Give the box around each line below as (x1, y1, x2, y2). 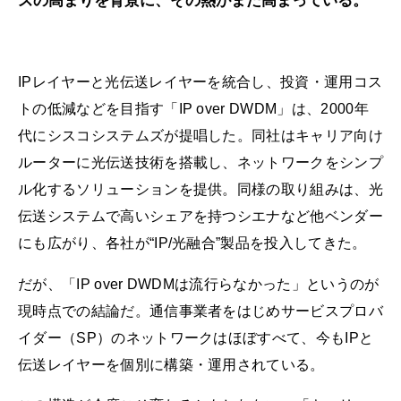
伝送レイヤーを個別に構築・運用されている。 (18, 356, 325, 372)
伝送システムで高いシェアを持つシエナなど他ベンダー (18, 209, 384, 225)
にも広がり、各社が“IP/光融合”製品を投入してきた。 (18, 235, 367, 252)
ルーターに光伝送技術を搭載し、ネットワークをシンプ (18, 155, 383, 171)
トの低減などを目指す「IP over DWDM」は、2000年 (18, 101, 369, 117)
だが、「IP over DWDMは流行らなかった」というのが (18, 276, 380, 292)
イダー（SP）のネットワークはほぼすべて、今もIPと (18, 329, 374, 346)
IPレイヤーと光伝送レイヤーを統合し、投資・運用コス (18, 74, 383, 90)
